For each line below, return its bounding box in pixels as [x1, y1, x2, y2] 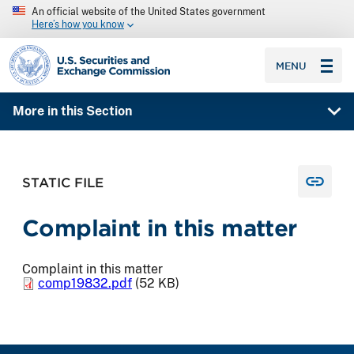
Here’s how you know [32, 19, 124, 31]
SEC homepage [9, 43, 100, 58]
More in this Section [12, 104, 132, 119]
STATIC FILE [22, 173, 104, 190]
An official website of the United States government [32, 6, 265, 17]
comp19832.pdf [38, 276, 132, 292]
